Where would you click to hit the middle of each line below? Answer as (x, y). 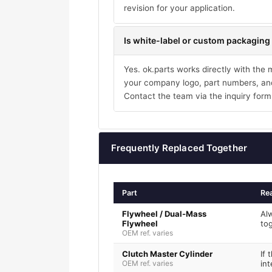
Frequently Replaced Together (179, 148)
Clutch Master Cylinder (167, 254)
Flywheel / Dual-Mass (164, 214)
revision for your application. (179, 8)
